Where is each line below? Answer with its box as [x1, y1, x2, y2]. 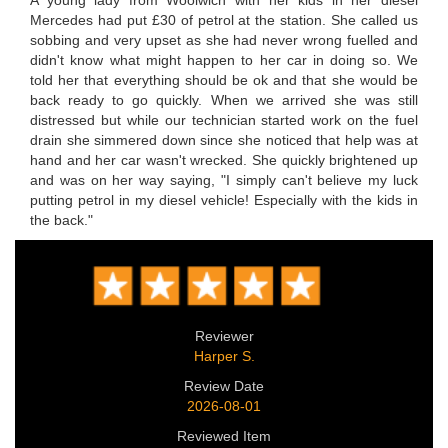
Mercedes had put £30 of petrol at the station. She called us [30, 11, 418, 28]
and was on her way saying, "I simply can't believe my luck [30, 171, 418, 188]
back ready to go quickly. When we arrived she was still [30, 91, 418, 108]
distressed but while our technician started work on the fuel [30, 111, 418, 128]
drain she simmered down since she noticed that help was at [30, 131, 418, 148]
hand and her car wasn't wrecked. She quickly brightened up [30, 151, 418, 168]
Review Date [184, 377, 264, 394]
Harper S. [193, 347, 255, 364]
